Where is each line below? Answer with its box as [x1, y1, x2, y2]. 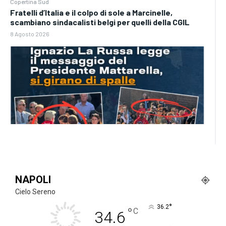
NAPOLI [15, 174, 51, 186]
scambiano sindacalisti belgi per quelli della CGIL [10, 17, 190, 27]
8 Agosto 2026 [10, 30, 49, 37]
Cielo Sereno [15, 188, 55, 196]
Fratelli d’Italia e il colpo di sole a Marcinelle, [10, 7, 173, 17]
